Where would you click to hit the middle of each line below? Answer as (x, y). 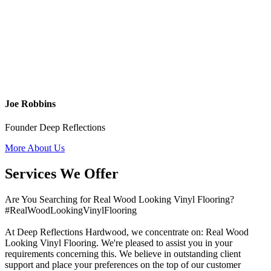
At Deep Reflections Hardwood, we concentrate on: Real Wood (127, 232)
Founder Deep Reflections (55, 128)
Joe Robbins (30, 103)
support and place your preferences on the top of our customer (123, 264)
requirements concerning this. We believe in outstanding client (123, 253)
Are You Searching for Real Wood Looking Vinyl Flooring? (119, 199)
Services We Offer (62, 173)
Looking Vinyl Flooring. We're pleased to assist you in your (119, 243)
